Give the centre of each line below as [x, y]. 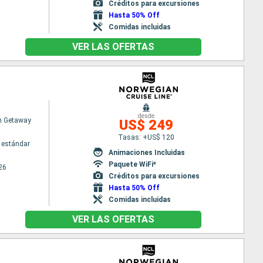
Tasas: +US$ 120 [146, 137]
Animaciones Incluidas [146, 152]
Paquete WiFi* [132, 164]
